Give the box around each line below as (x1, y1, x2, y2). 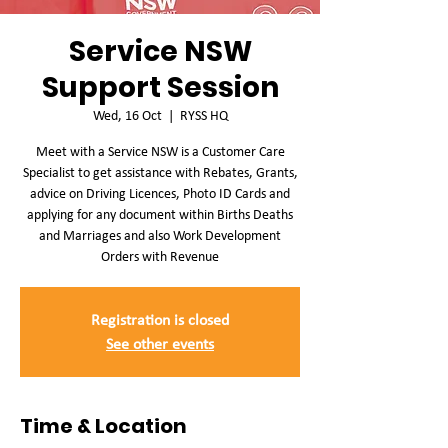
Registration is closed (91, 310, 229, 329)
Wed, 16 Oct (92, 107, 162, 124)
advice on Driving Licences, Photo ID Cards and (30, 185, 290, 202)
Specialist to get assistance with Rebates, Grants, (22, 164, 298, 181)
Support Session (41, 68, 279, 107)
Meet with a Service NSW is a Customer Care (35, 143, 285, 160)
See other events (106, 334, 214, 353)
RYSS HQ (179, 107, 228, 124)
